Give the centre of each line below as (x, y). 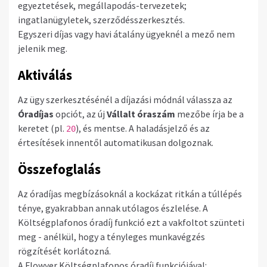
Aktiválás (45, 75)
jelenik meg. (43, 48)
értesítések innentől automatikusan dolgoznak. (116, 142)
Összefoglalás (59, 169)
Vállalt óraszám (141, 114)
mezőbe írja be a (209, 114)
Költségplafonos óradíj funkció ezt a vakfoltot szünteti (131, 222)
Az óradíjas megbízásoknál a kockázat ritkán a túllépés (130, 193)
